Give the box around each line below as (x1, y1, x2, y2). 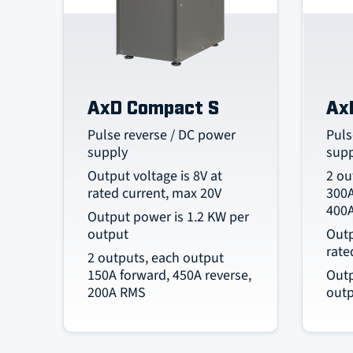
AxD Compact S (87, 100, 219, 117)
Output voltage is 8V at (87, 166, 222, 186)
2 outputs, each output (87, 248, 224, 268)
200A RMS (87, 283, 146, 303)
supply (87, 143, 128, 162)
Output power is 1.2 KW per (87, 207, 249, 227)
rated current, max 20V (87, 184, 221, 203)
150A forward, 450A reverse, (87, 266, 251, 285)
